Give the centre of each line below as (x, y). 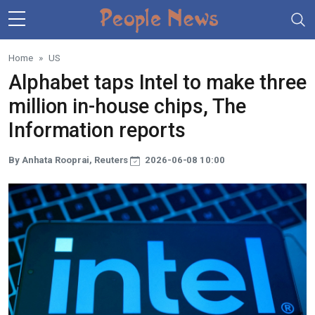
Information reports (97, 130)
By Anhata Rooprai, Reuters (70, 160)
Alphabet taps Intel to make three (157, 82)
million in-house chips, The (128, 106)
